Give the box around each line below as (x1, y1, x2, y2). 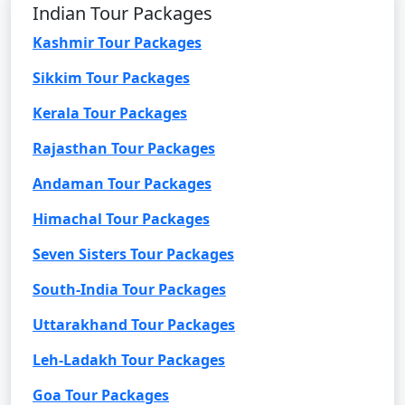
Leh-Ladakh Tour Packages (33, 349, 225, 370)
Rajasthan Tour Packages (33, 137, 215, 158)
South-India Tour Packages (33, 278, 226, 299)
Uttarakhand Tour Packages (33, 314, 235, 334)
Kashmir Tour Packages (33, 32, 202, 52)
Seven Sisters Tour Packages (33, 243, 234, 264)
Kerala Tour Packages (33, 102, 187, 123)
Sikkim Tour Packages (33, 67, 190, 88)
